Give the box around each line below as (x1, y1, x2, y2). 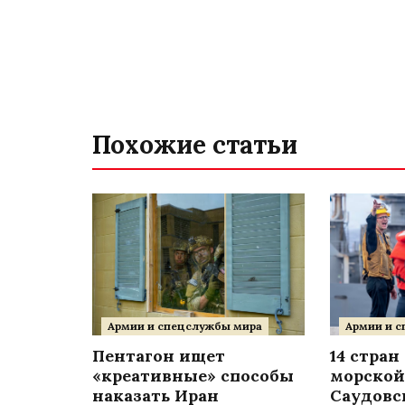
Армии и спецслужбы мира (108, 318, 262, 333)
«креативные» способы (92, 364, 294, 386)
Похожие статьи (110, 128, 297, 162)
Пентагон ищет (92, 344, 225, 366)
